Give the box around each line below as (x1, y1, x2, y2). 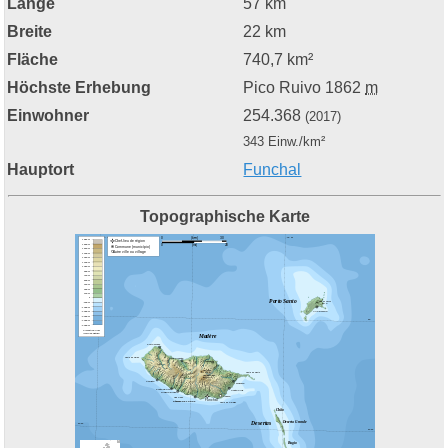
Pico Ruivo (243, 79, 326, 97)
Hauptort (7, 161, 75, 179)
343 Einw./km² (243, 134, 326, 150)
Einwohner (7, 107, 90, 125)
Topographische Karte (139, 208, 310, 226)
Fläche (7, 51, 59, 69)
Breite (7, 23, 53, 41)
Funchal (243, 161, 302, 179)
